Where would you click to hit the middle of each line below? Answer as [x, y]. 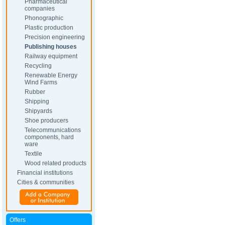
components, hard [49, 137]
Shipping [37, 101]
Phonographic [44, 18]
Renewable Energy [51, 75]
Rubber [35, 92]
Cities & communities [46, 182]
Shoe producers [46, 121]
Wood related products [55, 163]
